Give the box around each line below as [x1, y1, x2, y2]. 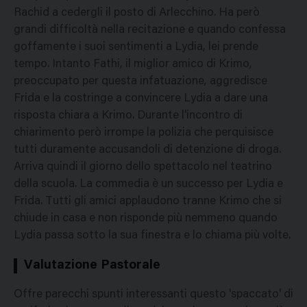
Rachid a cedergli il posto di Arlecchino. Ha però [14, 8, 260, 20]
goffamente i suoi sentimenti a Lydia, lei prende [14, 42, 258, 54]
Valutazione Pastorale [24, 259, 160, 273]
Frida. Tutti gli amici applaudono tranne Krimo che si [14, 196, 282, 208]
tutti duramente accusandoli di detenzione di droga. [14, 145, 281, 157]
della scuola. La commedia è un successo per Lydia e [14, 179, 283, 191]
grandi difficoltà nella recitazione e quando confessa [14, 25, 286, 37]
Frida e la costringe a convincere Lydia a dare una [14, 93, 268, 106]
